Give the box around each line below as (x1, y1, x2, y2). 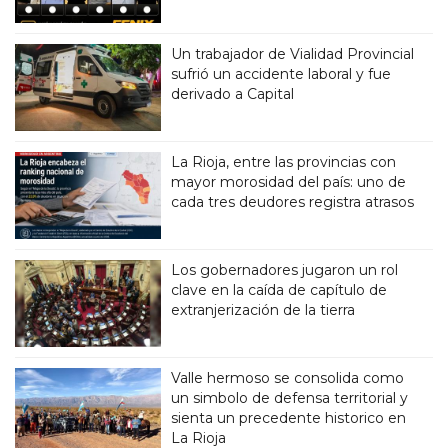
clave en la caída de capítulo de (171, 280, 388, 299)
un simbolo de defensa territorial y (171, 388, 409, 407)
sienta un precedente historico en (171, 408, 407, 427)
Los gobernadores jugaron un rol (171, 260, 399, 279)
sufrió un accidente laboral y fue (171, 64, 392, 83)
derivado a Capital (171, 84, 295, 103)
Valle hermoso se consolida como (171, 368, 405, 387)
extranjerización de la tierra (171, 300, 356, 319)
